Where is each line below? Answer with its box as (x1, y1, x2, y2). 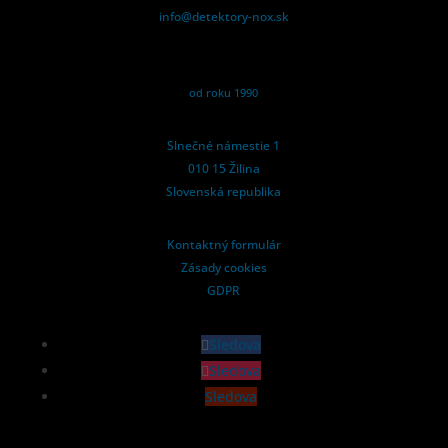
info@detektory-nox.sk (158, 7, 289, 25)
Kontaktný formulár (166, 235, 281, 253)
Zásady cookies (180, 258, 267, 276)
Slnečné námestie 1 (167, 136, 281, 154)
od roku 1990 (189, 84, 259, 100)
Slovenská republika (166, 182, 282, 200)
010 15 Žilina (187, 159, 260, 177)
